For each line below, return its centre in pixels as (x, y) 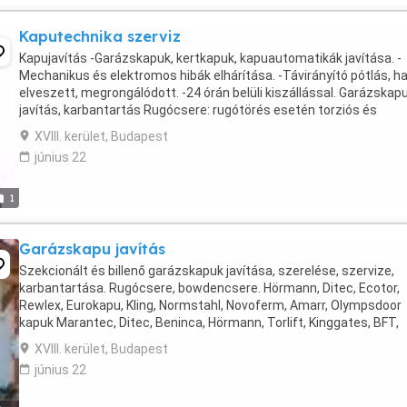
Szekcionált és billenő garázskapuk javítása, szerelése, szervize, (207, 271)
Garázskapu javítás (92, 249)
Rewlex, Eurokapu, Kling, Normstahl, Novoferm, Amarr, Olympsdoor (210, 305)
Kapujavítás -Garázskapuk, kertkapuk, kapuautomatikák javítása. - (210, 58)
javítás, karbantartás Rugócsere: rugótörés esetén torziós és (198, 110)
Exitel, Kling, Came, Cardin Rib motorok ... (135, 340)
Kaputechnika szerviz (100, 36)
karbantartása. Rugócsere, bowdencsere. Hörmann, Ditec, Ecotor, (209, 288)
